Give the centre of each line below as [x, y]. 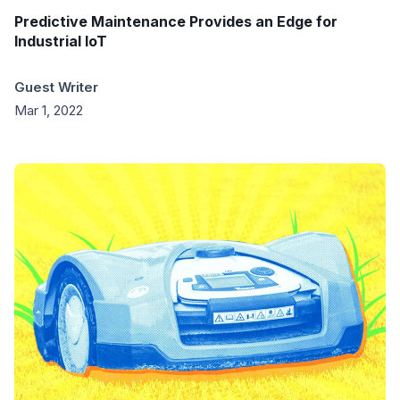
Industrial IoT [61, 42]
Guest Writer [56, 87]
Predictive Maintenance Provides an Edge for [176, 22]
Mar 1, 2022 [49, 111]
